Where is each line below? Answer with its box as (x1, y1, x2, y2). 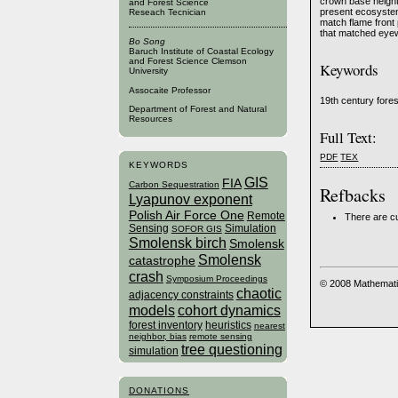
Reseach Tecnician (128, 7, 206, 18)
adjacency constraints (128, 289, 234, 302)
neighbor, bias (128, 331, 187, 342)
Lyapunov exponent (128, 191, 252, 208)
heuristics (204, 319, 251, 332)
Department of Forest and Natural (128, 104, 267, 115)
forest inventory (128, 319, 203, 332)
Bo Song (128, 36, 165, 47)
